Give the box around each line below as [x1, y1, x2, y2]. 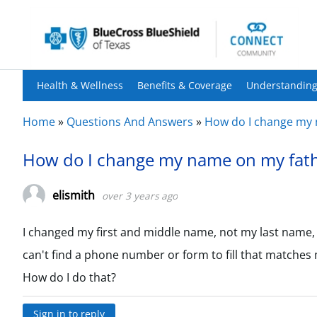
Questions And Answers [67, 114, 193, 129]
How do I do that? [23, 270, 116, 285]
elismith [52, 187, 95, 203]
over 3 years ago [102, 188, 178, 202]
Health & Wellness [37, 79, 123, 92]
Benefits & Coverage [137, 79, 232, 92]
